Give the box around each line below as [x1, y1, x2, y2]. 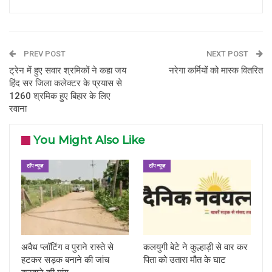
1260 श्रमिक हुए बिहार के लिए [9, 90, 110, 102]
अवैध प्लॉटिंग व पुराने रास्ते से [21, 241, 114, 253]
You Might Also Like [33, 134, 145, 148]
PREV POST [22, 49, 66, 59]
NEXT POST [206, 49, 250, 59]
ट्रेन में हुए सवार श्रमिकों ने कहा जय [9, 65, 126, 76]
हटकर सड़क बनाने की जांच [21, 254, 109, 265]
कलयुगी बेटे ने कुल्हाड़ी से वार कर [143, 241, 248, 253]
